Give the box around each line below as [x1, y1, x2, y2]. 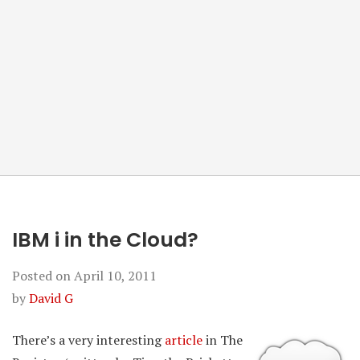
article [165, 331, 202, 349]
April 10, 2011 [74, 267, 157, 284]
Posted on [12, 267, 74, 284]
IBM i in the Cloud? [12, 226, 198, 254]
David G [29, 289, 73, 307]
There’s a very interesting [12, 331, 165, 349]
